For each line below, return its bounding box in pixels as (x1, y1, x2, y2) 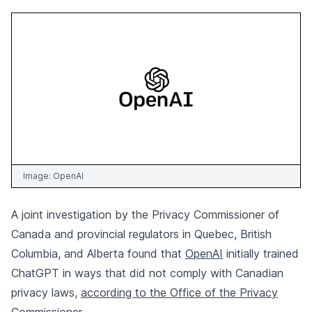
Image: (23, 171, 53, 182)
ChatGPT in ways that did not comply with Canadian (11, 266, 283, 281)
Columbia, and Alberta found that (11, 247, 185, 261)
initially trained (223, 247, 299, 261)
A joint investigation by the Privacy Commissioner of (11, 208, 279, 222)
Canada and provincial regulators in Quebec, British (11, 227, 272, 242)
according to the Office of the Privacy (81, 286, 278, 300)
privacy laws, (11, 286, 81, 300)
